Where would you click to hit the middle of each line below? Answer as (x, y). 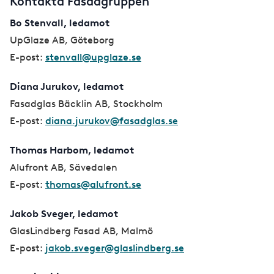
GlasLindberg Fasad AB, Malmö (83, 231)
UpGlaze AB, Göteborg (63, 40)
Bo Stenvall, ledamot (60, 23)
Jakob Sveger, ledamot (64, 214)
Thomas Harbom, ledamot (72, 150)
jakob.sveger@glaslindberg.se (115, 248)
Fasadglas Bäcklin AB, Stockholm (87, 104)
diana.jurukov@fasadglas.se (112, 121)
